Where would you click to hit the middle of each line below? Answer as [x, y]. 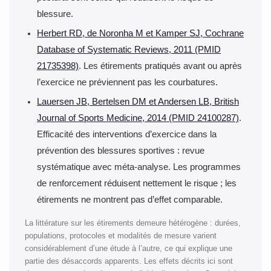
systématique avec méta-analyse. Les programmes [139, 167]
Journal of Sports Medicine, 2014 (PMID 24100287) [138, 118]
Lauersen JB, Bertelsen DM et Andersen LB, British [138, 102]
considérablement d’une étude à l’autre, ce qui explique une [129, 249]
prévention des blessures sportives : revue [121, 151]
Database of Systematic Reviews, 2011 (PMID [129, 49]
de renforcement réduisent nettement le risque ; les [137, 184]
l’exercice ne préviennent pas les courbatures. [127, 82]
